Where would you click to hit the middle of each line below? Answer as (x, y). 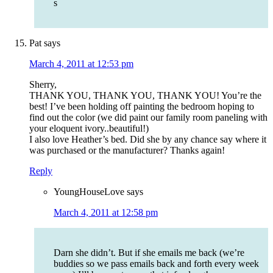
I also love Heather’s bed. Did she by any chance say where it (148, 140)
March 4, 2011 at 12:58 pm (106, 213)
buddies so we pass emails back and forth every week (156, 264)
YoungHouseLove (89, 192)
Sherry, (43, 85)
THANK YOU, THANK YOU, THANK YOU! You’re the (145, 96)
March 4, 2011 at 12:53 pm (81, 64)
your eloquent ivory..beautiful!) (89, 129)
